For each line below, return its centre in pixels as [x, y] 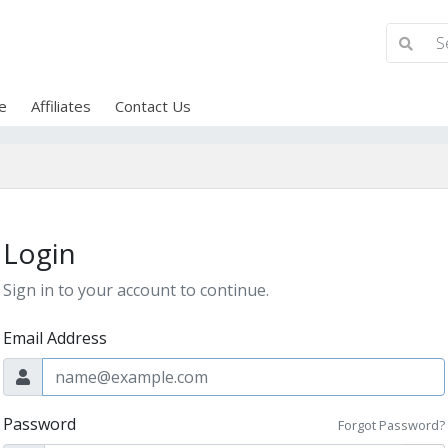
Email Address [55, 338]
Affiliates [60, 106]
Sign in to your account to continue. [136, 290]
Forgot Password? [391, 425]
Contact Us [152, 106]
